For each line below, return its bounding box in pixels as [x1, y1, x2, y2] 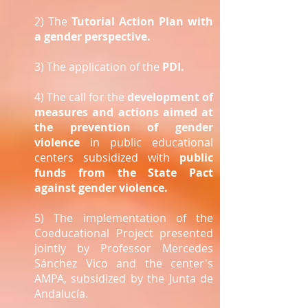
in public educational [80, 135, 213, 150]
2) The [34, 14, 71, 29]
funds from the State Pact [34, 165, 213, 180]
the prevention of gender [34, 120, 213, 135]
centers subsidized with [34, 150, 179, 165]
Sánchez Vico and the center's [34, 256, 213, 271]
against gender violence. [34, 180, 168, 195]
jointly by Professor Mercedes [34, 241, 213, 256]
